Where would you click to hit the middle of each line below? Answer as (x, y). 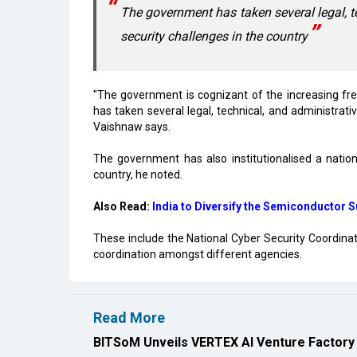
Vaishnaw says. (132, 127)
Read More (129, 318)
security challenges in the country (214, 36)
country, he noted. (138, 175)
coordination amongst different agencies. (198, 254)
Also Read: (122, 206)
